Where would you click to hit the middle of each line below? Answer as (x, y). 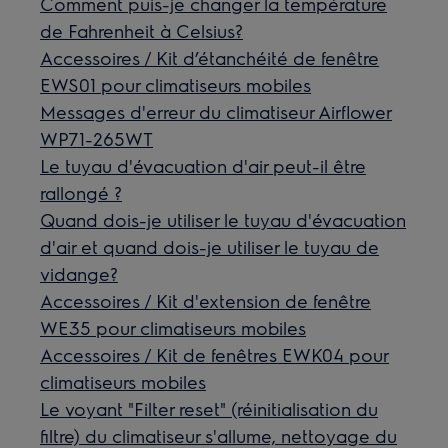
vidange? (79, 273)
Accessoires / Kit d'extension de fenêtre (206, 300)
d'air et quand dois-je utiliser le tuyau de (210, 246)
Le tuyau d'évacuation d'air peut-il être (203, 165)
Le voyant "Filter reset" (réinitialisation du (209, 408)
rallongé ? (81, 192)
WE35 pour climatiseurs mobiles (173, 327)
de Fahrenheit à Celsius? (142, 30)
